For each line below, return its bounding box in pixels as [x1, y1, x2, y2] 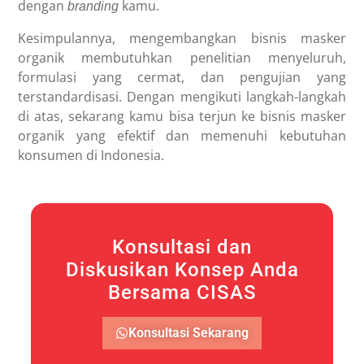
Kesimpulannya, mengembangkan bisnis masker [18, 28, 346, 47]
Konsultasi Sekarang [128, 324, 249, 340]
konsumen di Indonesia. [18, 145, 168, 164]
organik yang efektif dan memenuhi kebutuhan [18, 126, 346, 145]
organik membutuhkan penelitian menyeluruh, [18, 48, 346, 67]
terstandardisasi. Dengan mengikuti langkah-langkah [18, 87, 346, 106]
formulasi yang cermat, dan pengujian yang [18, 67, 346, 86]
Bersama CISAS [107, 280, 257, 304]
